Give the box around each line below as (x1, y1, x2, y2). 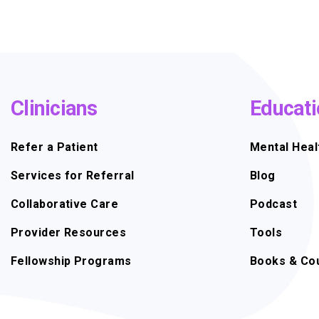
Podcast (250, 197, 298, 211)
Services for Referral (11, 168, 135, 182)
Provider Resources (11, 225, 127, 239)
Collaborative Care (11, 197, 119, 211)
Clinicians (11, 95, 98, 120)
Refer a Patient (11, 140, 98, 154)
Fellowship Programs (11, 253, 132, 268)
